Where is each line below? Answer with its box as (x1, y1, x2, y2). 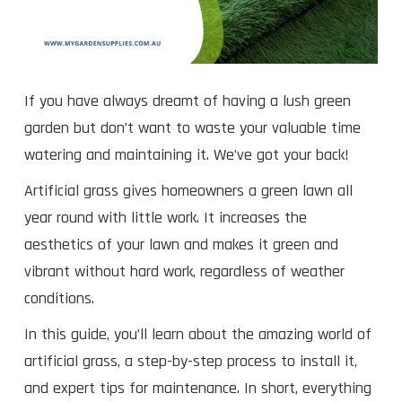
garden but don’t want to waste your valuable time (24, 117, 361, 138)
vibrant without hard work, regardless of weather (24, 260, 345, 282)
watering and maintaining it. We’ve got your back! (24, 144, 349, 165)
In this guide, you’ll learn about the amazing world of (24, 323, 371, 345)
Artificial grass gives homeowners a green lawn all (24, 179, 353, 201)
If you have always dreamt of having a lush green (24, 90, 351, 111)
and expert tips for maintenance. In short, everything (24, 377, 371, 398)
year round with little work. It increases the (24, 206, 307, 228)
